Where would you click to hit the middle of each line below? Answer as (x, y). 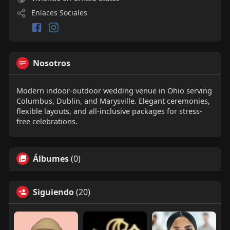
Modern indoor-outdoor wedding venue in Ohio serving (114, 90)
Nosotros (51, 63)
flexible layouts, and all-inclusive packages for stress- (109, 111)
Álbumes (51, 158)
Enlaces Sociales (58, 13)
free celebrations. (47, 121)
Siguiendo (53, 192)
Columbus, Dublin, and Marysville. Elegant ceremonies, (113, 100)
